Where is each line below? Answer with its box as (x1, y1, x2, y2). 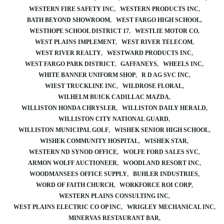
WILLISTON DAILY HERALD (121, 104, 206, 111)
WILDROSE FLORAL (122, 82, 182, 89)
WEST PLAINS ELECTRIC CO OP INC (13, 203, 121, 210)
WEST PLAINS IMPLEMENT (34, 38, 115, 45)
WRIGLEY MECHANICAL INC (126, 203, 214, 210)
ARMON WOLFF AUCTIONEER (27, 159, 117, 166)
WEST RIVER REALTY (35, 49, 101, 56)
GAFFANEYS (120, 60, 157, 67)
